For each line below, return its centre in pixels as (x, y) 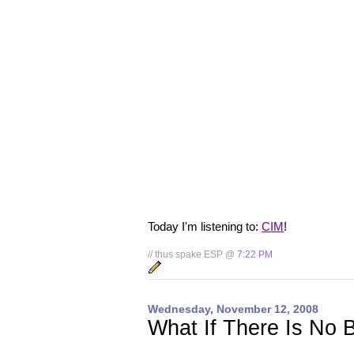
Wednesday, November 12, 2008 (233, 310)
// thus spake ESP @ (192, 255)
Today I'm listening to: (205, 226)
